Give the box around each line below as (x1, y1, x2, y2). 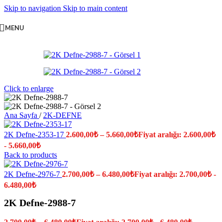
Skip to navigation (4, 4, 63, 12)
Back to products (4, 151, 57, 159)
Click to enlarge (4, 84, 54, 93)
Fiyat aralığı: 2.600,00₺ (138, 130, 216, 139)
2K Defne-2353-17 (4, 130, 66, 139)
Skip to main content (63, 4, 127, 12)
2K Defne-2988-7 (4, 197, 76, 209)
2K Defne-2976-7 (4, 170, 62, 178)
